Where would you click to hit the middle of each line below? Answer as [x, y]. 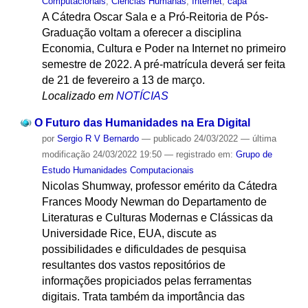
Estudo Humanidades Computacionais [118, 170]
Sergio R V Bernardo [98, 138]
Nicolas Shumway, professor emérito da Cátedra [159, 186]
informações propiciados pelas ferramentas [146, 280]
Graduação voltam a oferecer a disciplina [141, 32]
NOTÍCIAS [142, 96]
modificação [66, 154]
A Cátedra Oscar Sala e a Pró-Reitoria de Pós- [155, 16]
